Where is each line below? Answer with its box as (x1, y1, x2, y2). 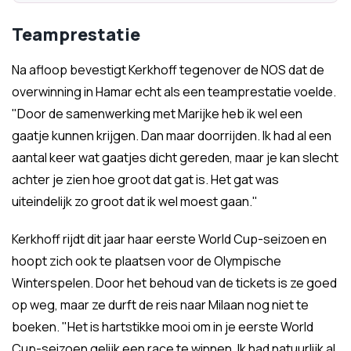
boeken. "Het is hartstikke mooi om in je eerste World (12, 318, 313, 335)
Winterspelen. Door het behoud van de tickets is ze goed (12, 274, 337, 291)
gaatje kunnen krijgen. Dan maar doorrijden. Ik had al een (12, 127, 331, 144)
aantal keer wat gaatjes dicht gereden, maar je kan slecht (12, 149, 338, 166)
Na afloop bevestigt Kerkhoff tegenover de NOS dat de (12, 61, 324, 78)
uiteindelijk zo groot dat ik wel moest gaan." (12, 193, 258, 210)
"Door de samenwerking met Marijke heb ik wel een (12, 105, 302, 122)
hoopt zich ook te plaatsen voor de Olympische (12, 252, 281, 270)
